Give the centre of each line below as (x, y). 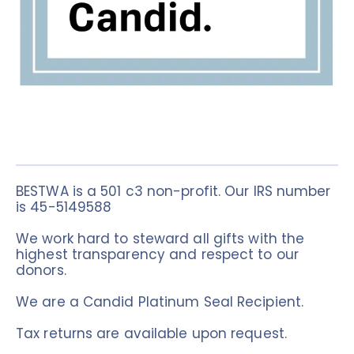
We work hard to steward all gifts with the (160, 238)
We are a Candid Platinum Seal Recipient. (160, 301)
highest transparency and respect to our (157, 254)
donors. (43, 270)
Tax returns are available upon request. (153, 333)
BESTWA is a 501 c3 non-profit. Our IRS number (173, 191)
